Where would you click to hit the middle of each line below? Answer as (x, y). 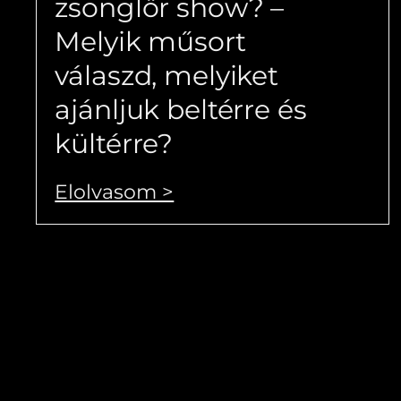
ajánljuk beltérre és (181, 109)
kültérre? (114, 143)
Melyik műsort (150, 41)
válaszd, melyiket (167, 75)
